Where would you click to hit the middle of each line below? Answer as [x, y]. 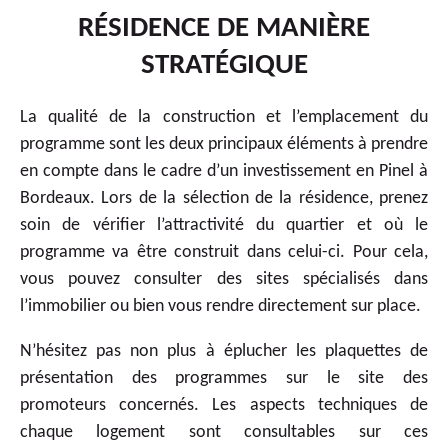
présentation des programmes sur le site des [224, 378]
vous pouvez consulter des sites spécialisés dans [224, 279]
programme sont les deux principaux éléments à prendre [224, 144]
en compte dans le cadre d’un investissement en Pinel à [224, 171]
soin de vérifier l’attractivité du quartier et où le [224, 225]
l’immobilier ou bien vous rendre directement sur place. [220, 306]
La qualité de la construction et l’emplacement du [224, 117]
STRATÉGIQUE [224, 65]
